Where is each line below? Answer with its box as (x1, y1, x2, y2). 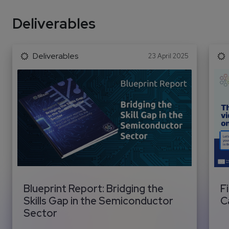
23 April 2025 (148, 51, 189, 60)
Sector (24, 206, 58, 220)
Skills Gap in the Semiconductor (24, 194, 174, 208)
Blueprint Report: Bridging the (24, 181, 164, 195)
